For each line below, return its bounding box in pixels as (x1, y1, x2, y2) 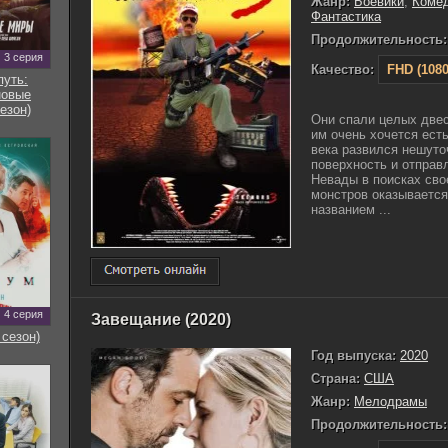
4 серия (3, 308, 43, 320)
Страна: (311, 370, 360, 386)
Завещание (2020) (91, 310, 231, 328)
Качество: (311, 62, 374, 77)
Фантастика (311, 9, 381, 24)
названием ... (311, 202, 391, 217)
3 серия (3, 51, 43, 63)
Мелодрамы (354, 393, 427, 409)
